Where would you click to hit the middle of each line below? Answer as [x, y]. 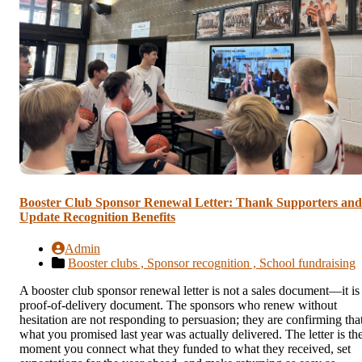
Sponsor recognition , [203, 263]
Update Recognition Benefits [97, 217]
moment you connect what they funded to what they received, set [185, 348]
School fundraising [307, 263]
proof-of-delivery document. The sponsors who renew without [178, 305]
